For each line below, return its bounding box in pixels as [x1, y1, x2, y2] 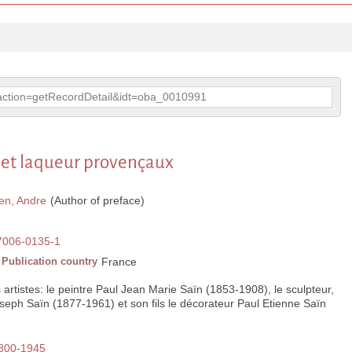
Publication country [2, 255, 97, 268]
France [101, 255, 137, 269]
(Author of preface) [47, 194, 145, 207]
